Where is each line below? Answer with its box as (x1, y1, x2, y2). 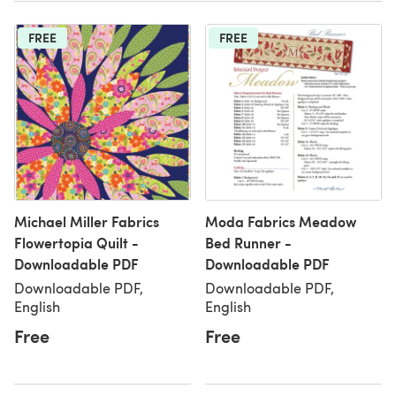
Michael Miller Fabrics (14, 211, 159, 232)
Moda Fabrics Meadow (205, 211, 356, 232)
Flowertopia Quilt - (14, 232, 139, 253)
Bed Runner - (205, 232, 292, 253)
